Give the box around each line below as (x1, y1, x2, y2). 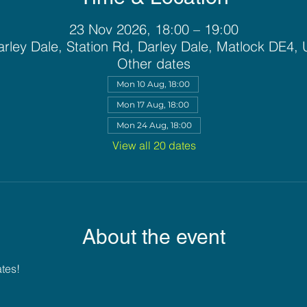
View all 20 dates (112, 138, 196, 152)
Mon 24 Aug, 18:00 (116, 120, 192, 130)
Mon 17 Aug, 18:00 (116, 99, 189, 110)
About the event (82, 225, 225, 249)
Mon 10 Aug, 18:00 (116, 79, 190, 89)
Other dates (117, 55, 191, 72)
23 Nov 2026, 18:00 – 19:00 (69, 21, 238, 38)
